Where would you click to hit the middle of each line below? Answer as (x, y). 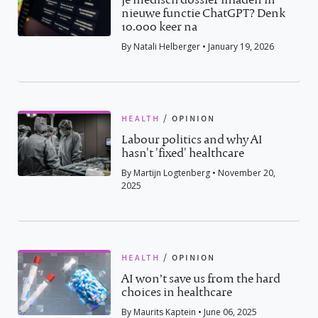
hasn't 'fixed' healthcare (183, 153)
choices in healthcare (177, 292)
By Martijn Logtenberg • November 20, (199, 173)
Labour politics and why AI (192, 140)
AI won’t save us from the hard (201, 279)
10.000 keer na (160, 27)
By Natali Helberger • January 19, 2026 (198, 47)
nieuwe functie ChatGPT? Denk (204, 13)
